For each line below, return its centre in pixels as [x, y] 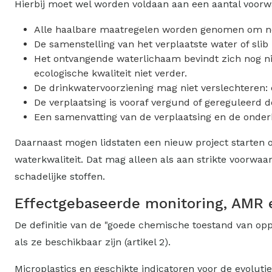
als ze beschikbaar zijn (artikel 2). [93, 242]
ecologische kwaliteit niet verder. [110, 73]
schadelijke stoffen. [60, 176]
